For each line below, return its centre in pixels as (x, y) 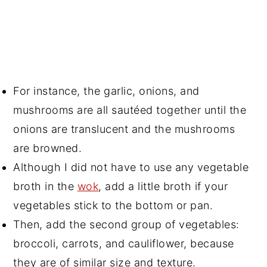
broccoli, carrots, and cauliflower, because (124, 244)
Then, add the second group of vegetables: (126, 225)
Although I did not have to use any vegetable (131, 167)
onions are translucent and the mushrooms (124, 129)
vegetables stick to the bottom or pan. (113, 206)
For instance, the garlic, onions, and (106, 91)
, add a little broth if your (163, 187)
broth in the (45, 187)
